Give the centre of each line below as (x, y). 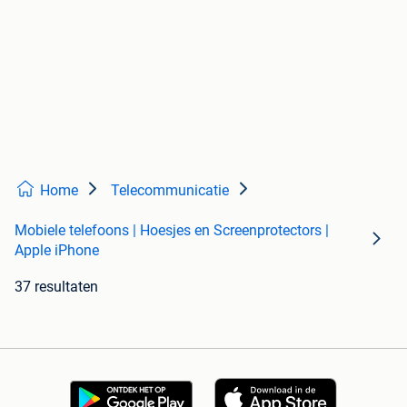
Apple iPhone (57, 251)
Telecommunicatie (170, 191)
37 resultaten (56, 287)
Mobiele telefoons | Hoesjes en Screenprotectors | (172, 231)
